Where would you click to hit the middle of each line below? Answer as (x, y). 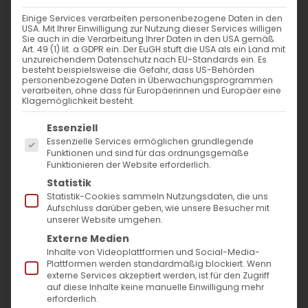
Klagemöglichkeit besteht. (78, 101)
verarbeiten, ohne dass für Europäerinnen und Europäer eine (152, 90)
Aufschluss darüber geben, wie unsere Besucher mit (158, 208)
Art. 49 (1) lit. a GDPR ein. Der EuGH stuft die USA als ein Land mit (154, 49)
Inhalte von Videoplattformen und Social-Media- (153, 252)
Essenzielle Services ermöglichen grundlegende (150, 141)
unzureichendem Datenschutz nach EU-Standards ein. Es (144, 59)
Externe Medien (88, 238)
